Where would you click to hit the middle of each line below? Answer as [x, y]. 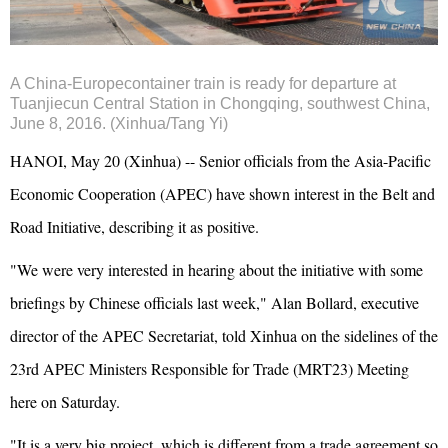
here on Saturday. [65, 402]
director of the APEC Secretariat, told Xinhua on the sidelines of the [224, 336]
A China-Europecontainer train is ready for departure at [203, 84]
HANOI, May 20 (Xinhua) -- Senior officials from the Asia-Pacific [220, 161]
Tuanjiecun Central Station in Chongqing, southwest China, [220, 104]
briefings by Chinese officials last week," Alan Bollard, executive [214, 303]
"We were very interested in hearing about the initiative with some [216, 270]
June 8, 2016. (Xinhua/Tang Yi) [119, 124]
